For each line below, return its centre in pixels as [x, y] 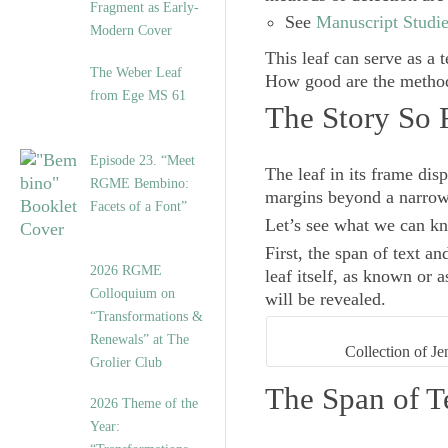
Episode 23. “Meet [142, 160]
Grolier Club [126, 362]
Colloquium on [132, 293]
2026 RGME [126, 270]
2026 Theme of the [144, 403]
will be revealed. [325, 299]
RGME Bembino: [139, 183]
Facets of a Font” [138, 206]
